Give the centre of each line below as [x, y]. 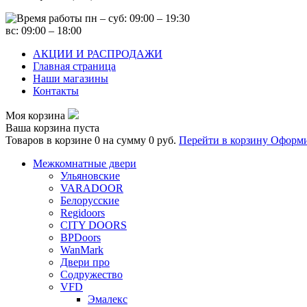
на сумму [126, 140]
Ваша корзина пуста [52, 128]
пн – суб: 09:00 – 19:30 [136, 18]
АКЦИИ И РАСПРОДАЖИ [98, 54]
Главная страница [74, 66]
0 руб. [162, 140]
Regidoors [83, 213]
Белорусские [90, 200]
